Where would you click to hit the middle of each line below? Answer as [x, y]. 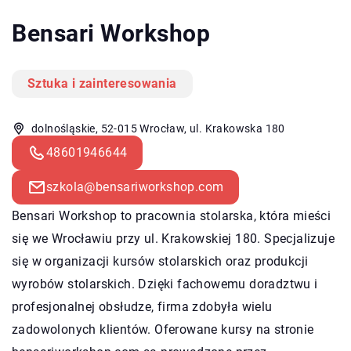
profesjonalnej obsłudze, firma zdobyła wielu [142, 306]
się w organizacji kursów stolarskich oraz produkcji [160, 261]
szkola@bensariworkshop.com [135, 186]
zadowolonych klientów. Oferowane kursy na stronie [163, 329]
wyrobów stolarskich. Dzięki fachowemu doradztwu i [165, 284]
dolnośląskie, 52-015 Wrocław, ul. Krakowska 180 [158, 128]
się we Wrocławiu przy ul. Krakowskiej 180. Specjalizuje [173, 238]
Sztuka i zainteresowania [102, 83]
